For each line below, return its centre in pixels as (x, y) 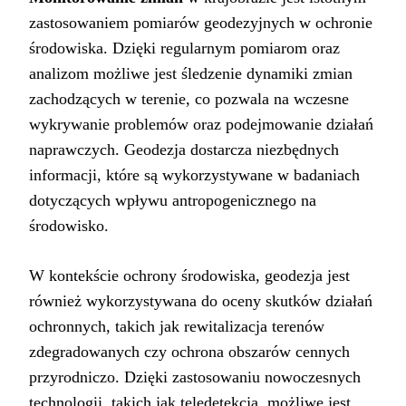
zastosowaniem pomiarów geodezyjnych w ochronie (201, 23)
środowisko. (69, 226)
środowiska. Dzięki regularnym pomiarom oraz (184, 48)
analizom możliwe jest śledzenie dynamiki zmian (191, 74)
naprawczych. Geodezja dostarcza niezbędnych (184, 150)
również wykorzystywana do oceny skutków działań (201, 301)
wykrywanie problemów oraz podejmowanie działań (201, 125)
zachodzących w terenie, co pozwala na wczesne (189, 99)
